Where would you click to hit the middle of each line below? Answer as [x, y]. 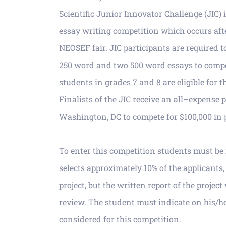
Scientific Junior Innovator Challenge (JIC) [141, 13]
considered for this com [104, 219]
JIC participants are [148, 48]
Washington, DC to [96, 116]
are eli [174, 82]
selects [73, 168]
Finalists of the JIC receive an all [121, 99]
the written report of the [150, 185]
